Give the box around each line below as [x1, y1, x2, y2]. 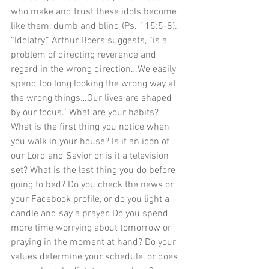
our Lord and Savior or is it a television [11, 150, 171, 163]
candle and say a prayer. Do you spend [11, 208, 171, 220]
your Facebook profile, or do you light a [11, 193, 172, 206]
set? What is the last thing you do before [11, 165, 178, 177]
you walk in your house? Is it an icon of [11, 136, 172, 148]
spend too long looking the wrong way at [11, 78, 178, 91]
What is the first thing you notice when [11, 121, 172, 134]
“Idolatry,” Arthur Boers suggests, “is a [11, 35, 169, 47]
